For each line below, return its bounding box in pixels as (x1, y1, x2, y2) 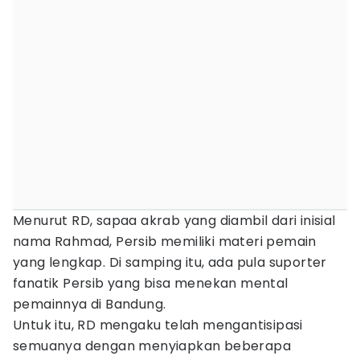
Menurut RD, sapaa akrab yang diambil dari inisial (13, 211, 336, 230)
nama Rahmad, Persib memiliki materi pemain (13, 232, 317, 251)
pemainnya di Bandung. (13, 295, 166, 313)
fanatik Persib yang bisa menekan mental (13, 274, 288, 292)
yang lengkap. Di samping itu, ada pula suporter (13, 253, 327, 272)
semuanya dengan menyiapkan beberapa (13, 337, 291, 355)
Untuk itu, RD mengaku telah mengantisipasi (13, 316, 303, 334)
